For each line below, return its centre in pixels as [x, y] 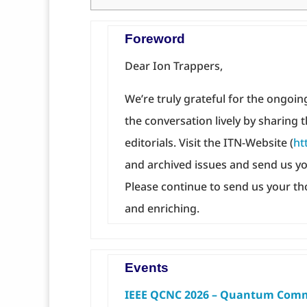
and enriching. [162, 209]
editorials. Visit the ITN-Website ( [209, 143]
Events [147, 268]
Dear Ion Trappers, [174, 66]
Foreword [155, 39]
